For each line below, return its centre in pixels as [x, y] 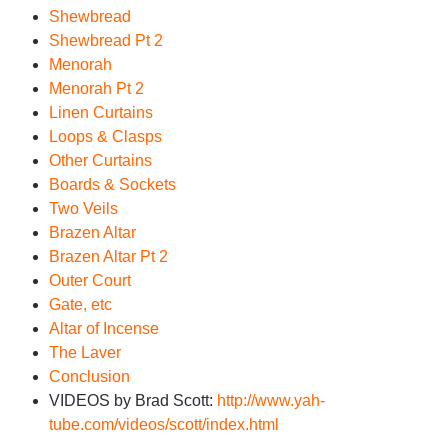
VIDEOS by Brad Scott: [131, 400]
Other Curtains [100, 160]
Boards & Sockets [112, 184]
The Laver [85, 352]
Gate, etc [80, 304]
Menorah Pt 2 [96, 88]
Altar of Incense [104, 328]
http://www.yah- [271, 400]
